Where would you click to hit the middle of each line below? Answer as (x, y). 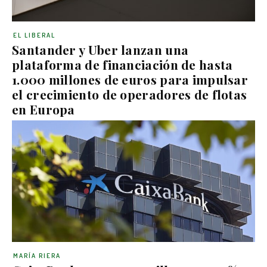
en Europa (44, 109)
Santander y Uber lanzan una (100, 49)
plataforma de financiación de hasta (122, 64)
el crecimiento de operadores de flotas (130, 94)
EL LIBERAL (34, 35)
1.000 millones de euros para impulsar (130, 79)
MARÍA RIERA (37, 256)
